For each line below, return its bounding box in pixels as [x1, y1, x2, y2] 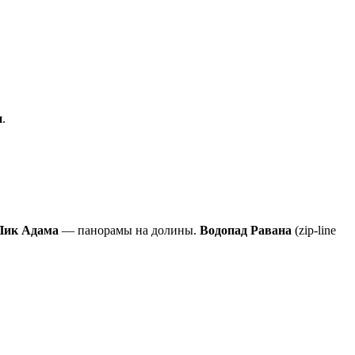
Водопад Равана [200, 223, 292, 237]
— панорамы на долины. [59, 223, 200, 237]
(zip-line [292, 223, 336, 237]
